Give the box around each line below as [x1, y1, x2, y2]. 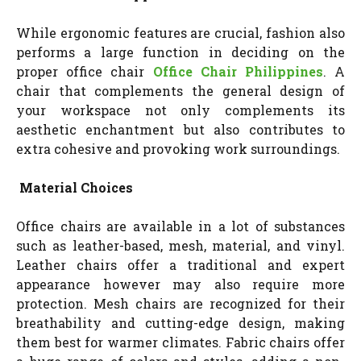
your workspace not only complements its [16, 101, 345, 118]
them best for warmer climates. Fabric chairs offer [16, 333, 345, 351]
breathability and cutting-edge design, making [16, 313, 345, 331]
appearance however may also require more [16, 275, 345, 293]
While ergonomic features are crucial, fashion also [16, 23, 345, 41]
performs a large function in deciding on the [16, 43, 345, 60]
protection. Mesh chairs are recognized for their [16, 294, 345, 312]
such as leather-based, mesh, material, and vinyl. [16, 236, 345, 254]
